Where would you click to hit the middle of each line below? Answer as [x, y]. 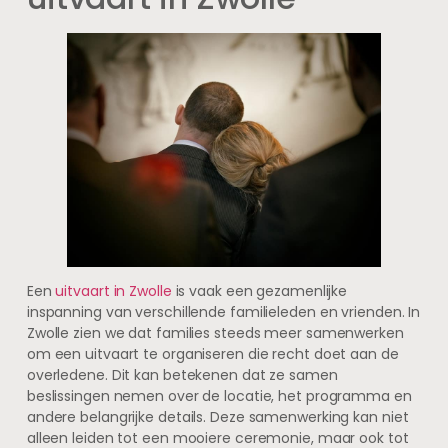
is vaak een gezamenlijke [259, 291]
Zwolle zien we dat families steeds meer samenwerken [215, 333]
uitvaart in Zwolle [113, 291]
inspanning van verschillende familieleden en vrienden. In [223, 312]
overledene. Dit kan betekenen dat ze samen [182, 375]
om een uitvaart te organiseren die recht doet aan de [212, 354]
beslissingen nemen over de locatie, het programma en [219, 396]
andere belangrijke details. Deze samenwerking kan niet [217, 417]
